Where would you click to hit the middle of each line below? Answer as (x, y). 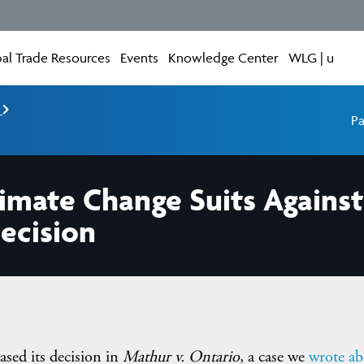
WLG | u (312, 58)
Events (140, 58)
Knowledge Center (224, 58)
